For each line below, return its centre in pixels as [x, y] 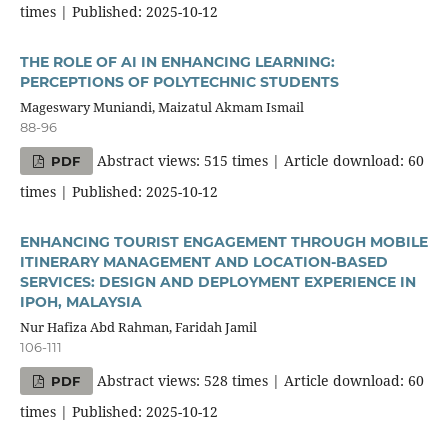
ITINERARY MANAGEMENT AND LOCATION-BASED [203, 262]
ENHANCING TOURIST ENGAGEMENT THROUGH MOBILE [223, 242]
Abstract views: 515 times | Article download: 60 [259, 161]
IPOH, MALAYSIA [80, 302]
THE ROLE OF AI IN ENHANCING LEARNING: [177, 62]
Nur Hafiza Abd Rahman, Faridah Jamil [138, 327]
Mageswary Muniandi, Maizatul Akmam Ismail [161, 107]
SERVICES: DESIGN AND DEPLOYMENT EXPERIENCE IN [217, 282]
